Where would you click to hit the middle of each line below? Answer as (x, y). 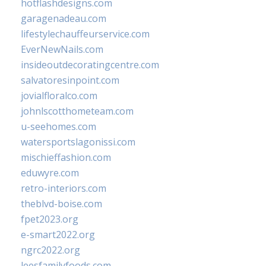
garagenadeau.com (64, 18)
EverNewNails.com (62, 49)
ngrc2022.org (50, 250)
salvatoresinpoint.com (70, 80)
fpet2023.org (50, 219)
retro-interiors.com (64, 188)
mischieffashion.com (66, 157)
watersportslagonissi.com (78, 142)
